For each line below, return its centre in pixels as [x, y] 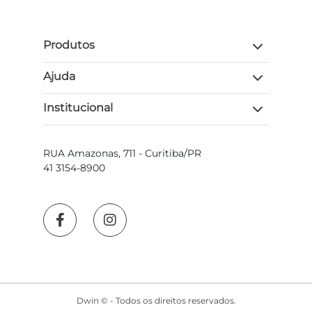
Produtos [69, 45]
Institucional [78, 108]
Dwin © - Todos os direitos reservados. [156, 301]
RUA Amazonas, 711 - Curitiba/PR [122, 154]
